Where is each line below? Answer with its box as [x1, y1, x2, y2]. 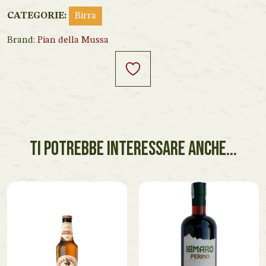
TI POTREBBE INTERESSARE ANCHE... [29, 137, 237, 161]
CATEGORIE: [7, 11, 69, 21]
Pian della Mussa [37, 36, 109, 45]
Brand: [7, 36, 37, 45]
